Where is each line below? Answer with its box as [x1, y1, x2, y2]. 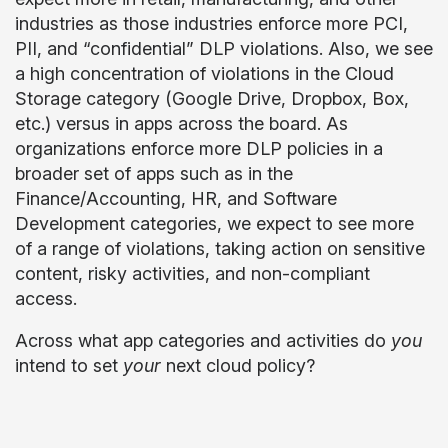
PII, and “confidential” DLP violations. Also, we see [15, 38, 433, 59]
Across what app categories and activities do [15, 330, 391, 351]
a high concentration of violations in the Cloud [15, 63, 394, 84]
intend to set [15, 355, 123, 376]
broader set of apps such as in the [15, 163, 293, 184]
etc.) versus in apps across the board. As [15, 113, 348, 134]
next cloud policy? [166, 355, 315, 376]
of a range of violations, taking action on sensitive [15, 238, 425, 259]
